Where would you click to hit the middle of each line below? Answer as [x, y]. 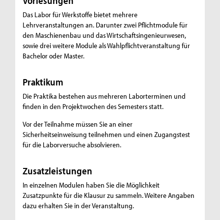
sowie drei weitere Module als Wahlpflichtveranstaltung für [107, 46]
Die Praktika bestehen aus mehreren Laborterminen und [104, 96]
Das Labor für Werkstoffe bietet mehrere [80, 15]
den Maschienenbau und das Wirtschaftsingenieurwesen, [105, 35]
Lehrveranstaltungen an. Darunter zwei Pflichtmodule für [105, 25]
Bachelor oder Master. [54, 56]
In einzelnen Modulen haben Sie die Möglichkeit [91, 185]
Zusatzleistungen [58, 171]
